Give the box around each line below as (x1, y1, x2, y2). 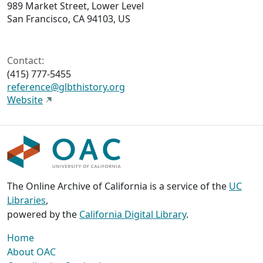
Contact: (7, 54, 44, 68)
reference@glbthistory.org (7, 80, 125, 94)
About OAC (7, 245, 56, 259)
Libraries (7, 194, 46, 207)
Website (7, 93, 43, 107)
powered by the (7, 208, 79, 221)
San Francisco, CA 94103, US (7, 12, 130, 26)
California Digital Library (79, 208, 186, 221)
